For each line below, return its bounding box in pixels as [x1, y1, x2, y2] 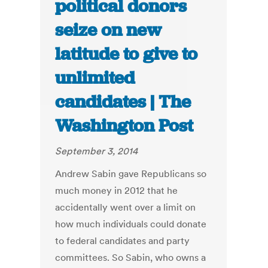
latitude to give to [55, 42, 198, 66]
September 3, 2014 [55, 145, 138, 157]
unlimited [55, 66, 135, 90]
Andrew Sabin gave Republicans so [55, 167, 207, 180]
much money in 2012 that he [55, 184, 178, 197]
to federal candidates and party [55, 234, 190, 247]
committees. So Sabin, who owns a [55, 251, 206, 264]
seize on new [55, 19, 162, 42]
